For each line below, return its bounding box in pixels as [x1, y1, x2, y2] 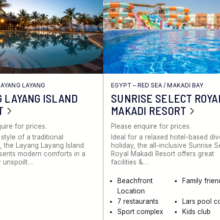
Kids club [182, 208, 211, 216]
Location [117, 187, 145, 195]
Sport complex [117, 208, 164, 216]
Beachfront [117, 177, 153, 185]
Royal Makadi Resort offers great [111, 150, 215, 158]
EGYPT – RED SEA [111, 81, 163, 89]
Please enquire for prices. [111, 122, 192, 131]
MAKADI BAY [167, 81, 204, 89]
